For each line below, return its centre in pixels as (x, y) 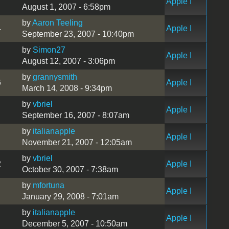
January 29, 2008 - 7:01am (70, 196)
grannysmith (55, 77)
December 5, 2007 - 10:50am (74, 223)
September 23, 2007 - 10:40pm (78, 34)
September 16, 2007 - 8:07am (75, 115)
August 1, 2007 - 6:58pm (66, 7)
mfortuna (48, 185)
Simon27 (49, 50)
